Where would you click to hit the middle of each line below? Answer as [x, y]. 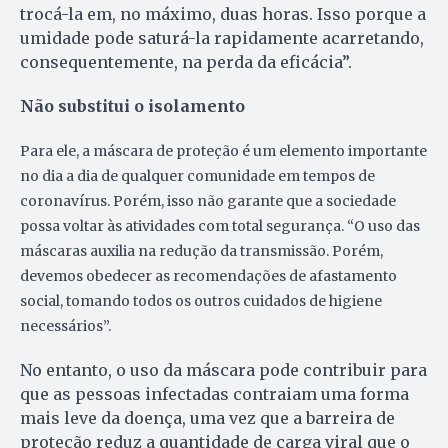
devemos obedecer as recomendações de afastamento [208, 275]
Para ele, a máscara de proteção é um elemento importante [223, 150]
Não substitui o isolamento [132, 105]
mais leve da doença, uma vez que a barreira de [207, 417]
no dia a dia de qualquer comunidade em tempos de [197, 175]
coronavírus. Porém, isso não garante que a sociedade [208, 200]
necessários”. [65, 325]
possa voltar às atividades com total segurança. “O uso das [220, 225]
